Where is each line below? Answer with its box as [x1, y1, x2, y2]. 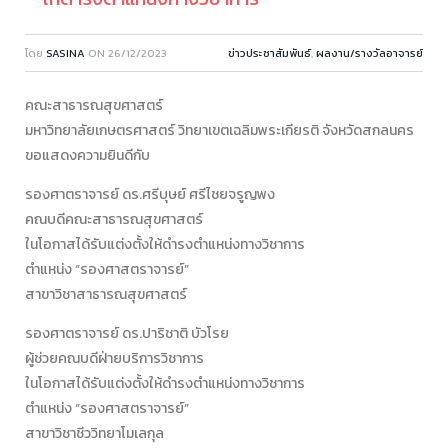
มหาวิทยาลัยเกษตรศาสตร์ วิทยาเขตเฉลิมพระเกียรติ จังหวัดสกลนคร [25, 119, 414, 141]
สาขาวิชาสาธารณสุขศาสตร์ [25, 283, 187, 305]
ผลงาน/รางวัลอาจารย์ [316, 44, 423, 61]
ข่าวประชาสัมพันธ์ [228, 44, 311, 61]
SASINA [46, 44, 85, 61]
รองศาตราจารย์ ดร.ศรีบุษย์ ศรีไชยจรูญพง [25, 183, 275, 205]
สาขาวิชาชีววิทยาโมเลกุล [25, 422, 164, 444]
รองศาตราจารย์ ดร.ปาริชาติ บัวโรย [25, 322, 229, 344]
